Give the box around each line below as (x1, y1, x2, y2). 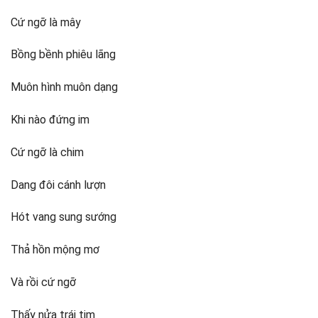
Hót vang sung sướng (11, 210, 116, 224)
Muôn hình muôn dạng (11, 80, 118, 94)
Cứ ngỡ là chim (11, 145, 84, 159)
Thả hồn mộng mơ (11, 243, 99, 257)
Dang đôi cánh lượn (11, 177, 106, 192)
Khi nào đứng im (11, 113, 89, 127)
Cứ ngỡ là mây (11, 15, 81, 29)
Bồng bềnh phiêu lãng (11, 48, 116, 62)
